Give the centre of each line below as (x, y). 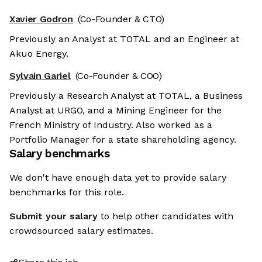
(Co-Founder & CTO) (121, 19)
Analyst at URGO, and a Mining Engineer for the (116, 111)
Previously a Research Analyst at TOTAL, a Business (126, 96)
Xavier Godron (41, 19)
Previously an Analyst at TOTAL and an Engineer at (124, 39)
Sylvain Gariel (40, 76)
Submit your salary (54, 216)
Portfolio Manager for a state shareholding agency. (123, 140)
